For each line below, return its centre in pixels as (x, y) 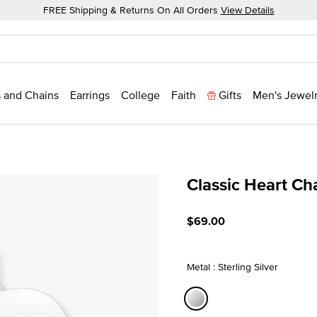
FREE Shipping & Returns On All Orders (132, 10)
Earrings (90, 95)
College (140, 95)
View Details (247, 10)
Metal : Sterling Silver (232, 266)
